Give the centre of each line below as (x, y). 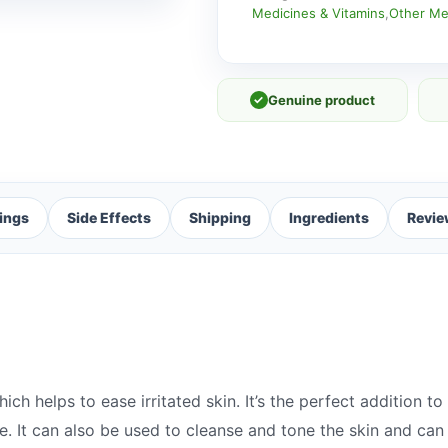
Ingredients (329, 217)
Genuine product (321, 99)
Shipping (220, 217)
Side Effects (109, 217)
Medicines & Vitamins (318, 12)
